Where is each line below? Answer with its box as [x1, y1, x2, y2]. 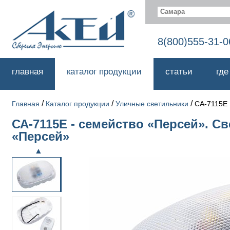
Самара [160, 8, 185, 15]
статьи [165, 67, 193, 76]
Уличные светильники [116, 100, 188, 108]
